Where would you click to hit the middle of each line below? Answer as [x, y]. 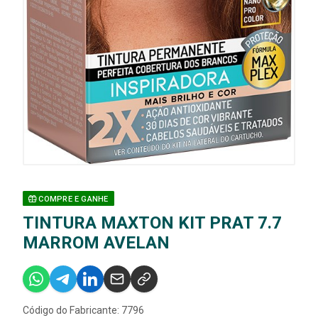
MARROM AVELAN [96, 243]
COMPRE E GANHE [72, 199]
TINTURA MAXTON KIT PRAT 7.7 [152, 223]
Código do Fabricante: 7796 [83, 311]
